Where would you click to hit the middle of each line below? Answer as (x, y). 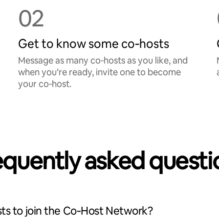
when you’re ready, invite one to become (100, 72)
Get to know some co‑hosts (94, 44)
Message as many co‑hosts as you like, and (103, 60)
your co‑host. (45, 84)
